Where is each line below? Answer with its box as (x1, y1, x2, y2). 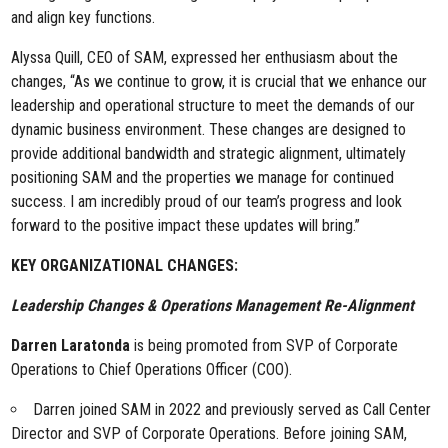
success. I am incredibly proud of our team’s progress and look (11, 192, 403, 211)
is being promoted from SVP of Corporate (130, 336, 399, 355)
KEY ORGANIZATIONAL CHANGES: (11, 256, 239, 275)
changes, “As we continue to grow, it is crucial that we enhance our (11, 72, 428, 91)
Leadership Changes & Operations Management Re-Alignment (11, 296, 415, 315)
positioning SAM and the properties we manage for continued (11, 168, 395, 187)
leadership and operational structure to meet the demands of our (11, 96, 416, 115)
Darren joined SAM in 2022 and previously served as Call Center (33, 400, 432, 419)
